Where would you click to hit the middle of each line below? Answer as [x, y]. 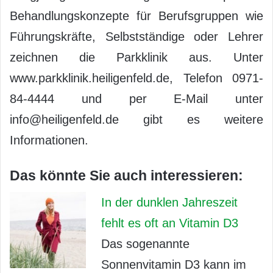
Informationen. [49, 140]
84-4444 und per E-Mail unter [136, 98]
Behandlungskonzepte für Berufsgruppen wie [136, 16]
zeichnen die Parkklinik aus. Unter [136, 57]
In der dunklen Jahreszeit [169, 203]
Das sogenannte [145, 244]
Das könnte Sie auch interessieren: [126, 175]
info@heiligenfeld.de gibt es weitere [136, 119]
